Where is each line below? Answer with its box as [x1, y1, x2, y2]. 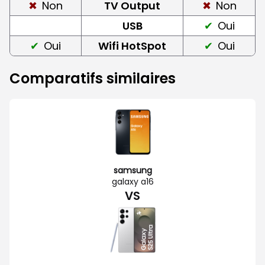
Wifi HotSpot [98, 38, 166, 53]
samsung [113, 164, 152, 176]
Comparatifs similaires [9, 68, 176, 88]
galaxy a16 [111, 175, 154, 188]
